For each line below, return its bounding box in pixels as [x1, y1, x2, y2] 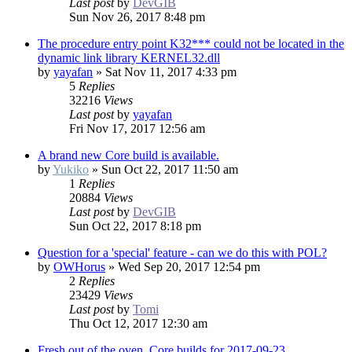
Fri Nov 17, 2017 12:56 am [69, 122, 205, 136]
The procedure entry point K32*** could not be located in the [38, 37, 344, 51]
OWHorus [53, 260, 105, 274]
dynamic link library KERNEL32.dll [38, 51, 220, 65]
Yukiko [53, 163, 89, 177]
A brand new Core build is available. [38, 148, 219, 163]
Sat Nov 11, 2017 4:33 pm [105, 65, 236, 79]
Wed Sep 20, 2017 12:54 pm [118, 260, 260, 274]
